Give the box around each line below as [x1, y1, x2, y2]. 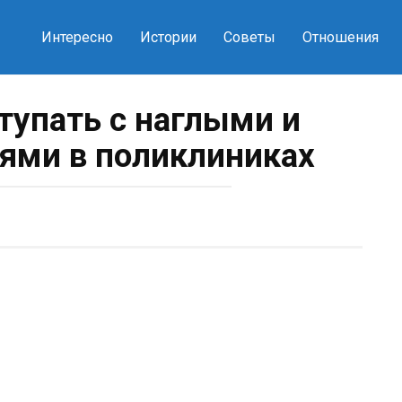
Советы [223, 29, 275, 46]
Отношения [301, 29, 379, 46]
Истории [139, 29, 197, 46]
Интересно [40, 29, 113, 46]
